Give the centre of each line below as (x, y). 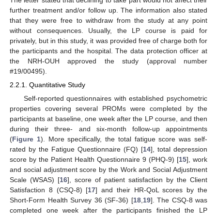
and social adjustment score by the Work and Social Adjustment (108, 169)
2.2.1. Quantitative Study (47, 85)
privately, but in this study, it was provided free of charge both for (108, 41)
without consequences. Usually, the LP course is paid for (108, 31)
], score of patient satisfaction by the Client (137, 179)
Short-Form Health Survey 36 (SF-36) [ (71, 200)
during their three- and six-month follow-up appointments (108, 129)
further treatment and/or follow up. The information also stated (108, 10)
